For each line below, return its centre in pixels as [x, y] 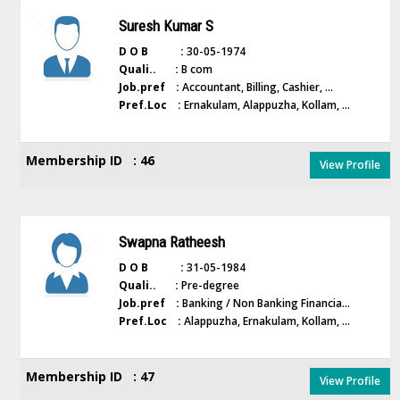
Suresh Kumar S [166, 26]
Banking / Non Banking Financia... [264, 303]
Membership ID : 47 [90, 376]
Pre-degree [208, 285]
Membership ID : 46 [90, 160]
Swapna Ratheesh [171, 242]
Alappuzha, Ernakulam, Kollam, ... [265, 321]
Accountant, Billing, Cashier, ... [256, 87]
